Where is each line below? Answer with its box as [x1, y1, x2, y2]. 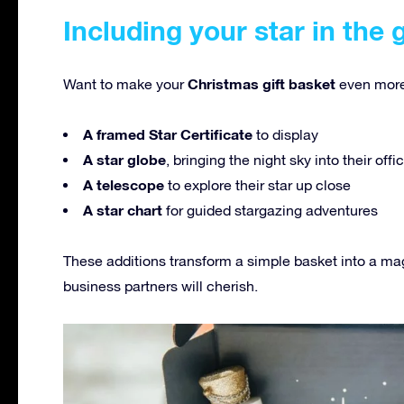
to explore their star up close [164, 176, 351, 193]
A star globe [83, 150, 166, 168]
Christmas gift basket [188, 74, 335, 92]
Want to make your [63, 75, 188, 92]
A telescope [83, 175, 164, 193]
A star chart [83, 200, 162, 218]
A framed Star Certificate [83, 124, 252, 142]
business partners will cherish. [63, 277, 258, 294]
